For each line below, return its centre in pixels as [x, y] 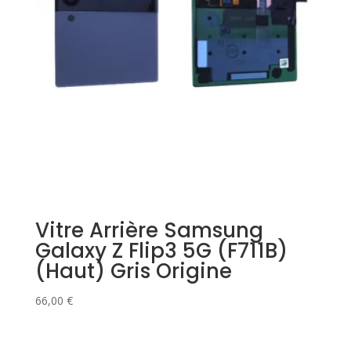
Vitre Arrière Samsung [149, 230]
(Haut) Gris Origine [133, 271]
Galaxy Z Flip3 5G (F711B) [161, 250]
